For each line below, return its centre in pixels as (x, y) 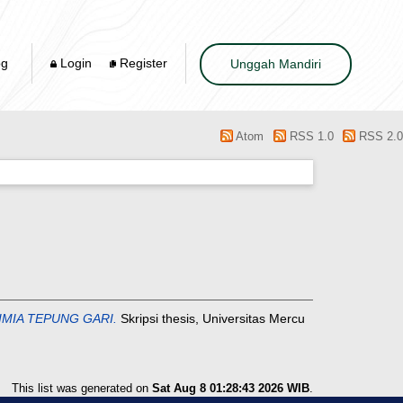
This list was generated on (82, 389)
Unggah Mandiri (276, 63)
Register (142, 63)
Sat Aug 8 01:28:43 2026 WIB (231, 389)
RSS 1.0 (309, 137)
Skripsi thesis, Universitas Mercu (211, 319)
